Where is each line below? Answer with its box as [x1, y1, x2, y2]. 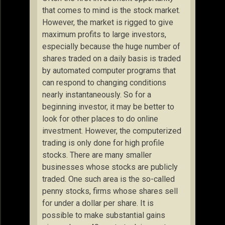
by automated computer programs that [42, 66, 176, 75]
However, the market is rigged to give [42, 18, 173, 27]
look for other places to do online [42, 114, 158, 124]
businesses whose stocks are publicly [42, 162, 178, 172]
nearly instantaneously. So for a [42, 90, 151, 99]
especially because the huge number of [42, 42, 180, 51]
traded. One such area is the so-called [42, 174, 175, 184]
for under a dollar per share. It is [42, 198, 154, 208]
